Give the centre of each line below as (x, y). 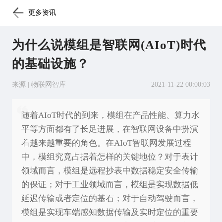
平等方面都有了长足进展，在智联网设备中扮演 (110, 129)
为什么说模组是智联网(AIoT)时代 (109, 45)
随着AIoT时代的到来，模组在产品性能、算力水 (111, 115)
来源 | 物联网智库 (39, 84)
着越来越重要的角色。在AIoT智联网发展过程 (106, 143)
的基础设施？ (50, 63)
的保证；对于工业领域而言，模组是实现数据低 (110, 185)
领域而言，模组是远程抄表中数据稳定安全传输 (110, 171)
